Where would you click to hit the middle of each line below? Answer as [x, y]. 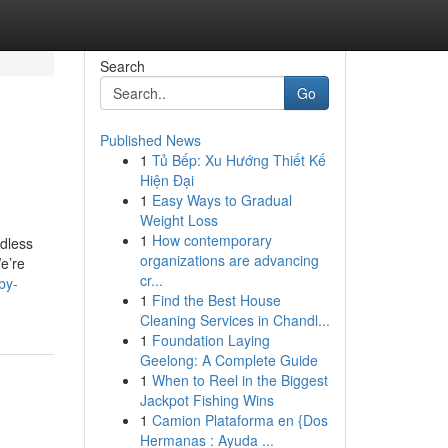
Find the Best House [216, 300]
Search [122, 66]
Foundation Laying [210, 340]
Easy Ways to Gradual [221, 200]
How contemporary [211, 240]
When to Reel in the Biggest [239, 380]
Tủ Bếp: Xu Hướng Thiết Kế [238, 160]
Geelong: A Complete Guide [228, 360]
